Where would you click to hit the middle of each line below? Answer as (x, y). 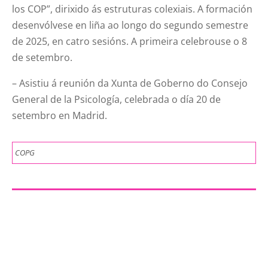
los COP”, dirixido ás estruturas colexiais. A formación (133, 9)
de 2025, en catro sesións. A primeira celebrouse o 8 (130, 41)
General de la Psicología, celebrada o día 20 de (117, 99)
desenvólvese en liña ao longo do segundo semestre (130, 25)
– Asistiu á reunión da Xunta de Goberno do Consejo (130, 83)
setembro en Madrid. (60, 115)
